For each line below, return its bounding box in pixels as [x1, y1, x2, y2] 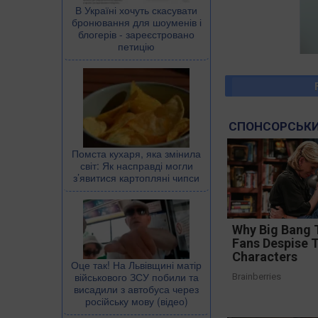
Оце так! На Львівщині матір [71, 257, 202, 272]
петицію [118, 38, 155, 53]
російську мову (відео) [84, 293, 188, 308]
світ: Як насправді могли [79, 158, 193, 172]
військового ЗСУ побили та [74, 269, 199, 284]
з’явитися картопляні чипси [73, 170, 199, 185]
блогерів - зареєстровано [78, 26, 194, 41]
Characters [232, 249, 298, 265]
